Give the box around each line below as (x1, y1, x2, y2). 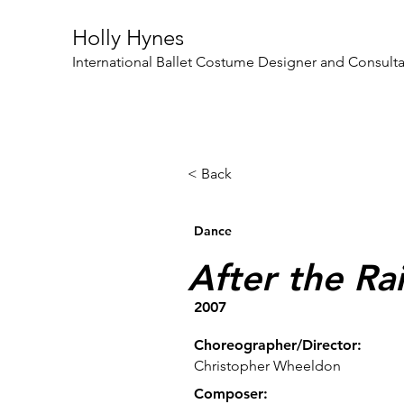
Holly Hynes (72, 24, 184, 50)
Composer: (194, 385, 268, 402)
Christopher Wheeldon (194, 357, 341, 374)
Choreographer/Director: (194, 336, 362, 353)
